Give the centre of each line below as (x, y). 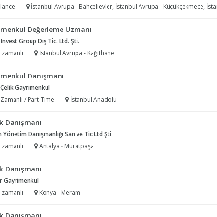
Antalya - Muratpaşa (66, 146)
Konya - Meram (59, 193)
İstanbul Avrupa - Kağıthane (76, 53)
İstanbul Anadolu (93, 100)
